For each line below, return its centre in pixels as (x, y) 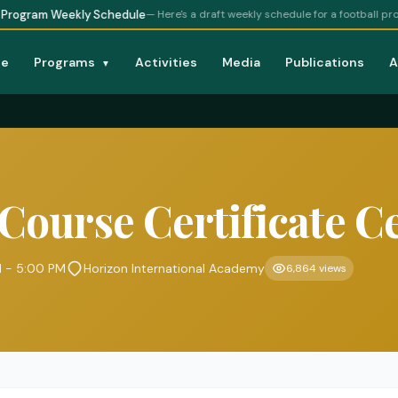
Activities (166, 62)
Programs (66, 62)
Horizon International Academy (174, 268)
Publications (325, 62)
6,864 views (316, 268)
